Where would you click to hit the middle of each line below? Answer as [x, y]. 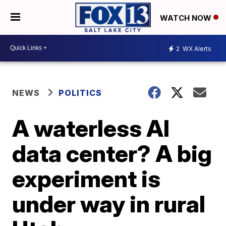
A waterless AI [91, 128]
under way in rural [109, 204]
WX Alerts [196, 49]
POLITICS [80, 93]
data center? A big [112, 153]
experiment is [87, 178]
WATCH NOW [187, 18]
